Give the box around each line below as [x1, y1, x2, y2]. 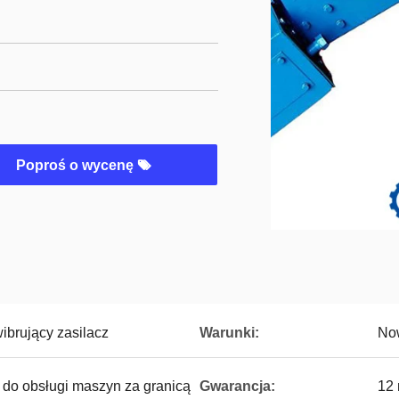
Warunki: [199, 325, 259, 340]
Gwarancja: [199, 379, 275, 394]
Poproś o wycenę [16, 158, 137, 173]
